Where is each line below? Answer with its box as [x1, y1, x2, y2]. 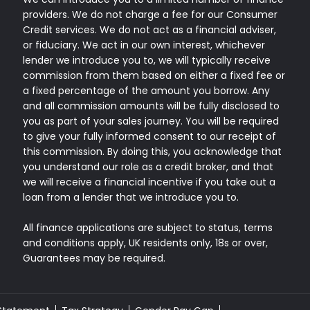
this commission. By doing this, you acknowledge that [23, 145, 282, 158]
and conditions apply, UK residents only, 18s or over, [23, 236, 268, 250]
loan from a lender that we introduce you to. [23, 190, 239, 204]
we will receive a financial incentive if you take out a [23, 175, 276, 189]
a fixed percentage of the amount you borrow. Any [23, 84, 271, 98]
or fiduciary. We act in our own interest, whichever [23, 38, 266, 52]
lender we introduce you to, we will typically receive [23, 53, 271, 67]
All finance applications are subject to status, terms [23, 221, 273, 235]
